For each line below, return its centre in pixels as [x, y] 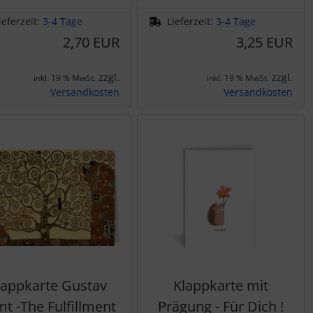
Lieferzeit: [191, 21]
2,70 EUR [91, 42]
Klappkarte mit [221, 285]
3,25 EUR [264, 42]
